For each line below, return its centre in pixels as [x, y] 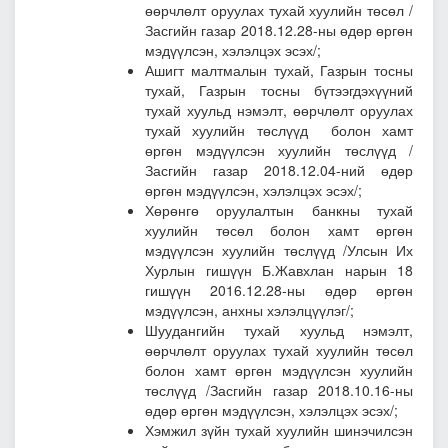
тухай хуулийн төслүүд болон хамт [279, 130]
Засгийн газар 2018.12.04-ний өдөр [279, 170]
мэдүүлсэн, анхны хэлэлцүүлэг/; [249, 310]
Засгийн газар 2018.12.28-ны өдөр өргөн [279, 30]
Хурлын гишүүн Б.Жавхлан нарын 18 [279, 270]
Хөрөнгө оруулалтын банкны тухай [279, 210]
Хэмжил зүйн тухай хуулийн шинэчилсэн [279, 430]
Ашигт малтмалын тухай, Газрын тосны [279, 70]
